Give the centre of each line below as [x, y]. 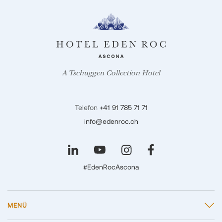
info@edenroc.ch [111, 121]
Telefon [87, 107]
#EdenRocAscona [111, 166]
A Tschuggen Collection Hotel [111, 73]
